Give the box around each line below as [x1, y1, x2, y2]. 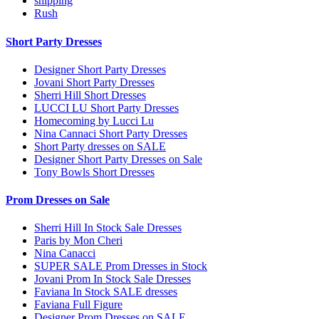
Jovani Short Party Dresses [34, 75, 155, 88]
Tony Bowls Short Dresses [34, 165, 155, 178]
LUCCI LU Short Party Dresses [34, 101, 179, 114]
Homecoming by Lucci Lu [34, 114, 154, 127]
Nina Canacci [34, 247, 95, 260]
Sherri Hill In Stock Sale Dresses [34, 221, 182, 234]
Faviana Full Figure [34, 298, 122, 311]
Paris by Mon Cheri [34, 234, 122, 247]
